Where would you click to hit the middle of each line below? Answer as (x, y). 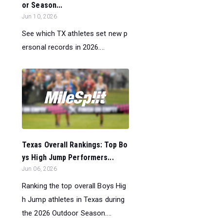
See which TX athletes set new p (75, 33)
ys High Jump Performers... (68, 157)
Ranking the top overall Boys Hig (74, 186)
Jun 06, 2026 (40, 169)
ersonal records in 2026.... (63, 47)
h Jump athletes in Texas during (73, 199)
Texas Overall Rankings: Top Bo (75, 145)
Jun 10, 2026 (40, 16)
